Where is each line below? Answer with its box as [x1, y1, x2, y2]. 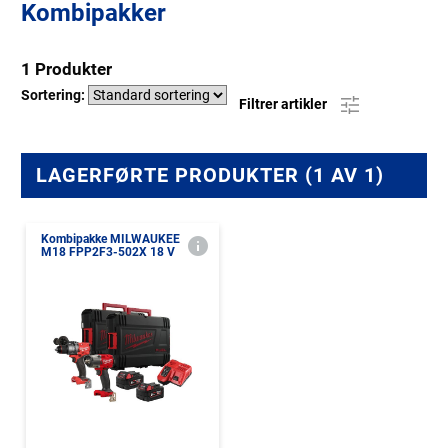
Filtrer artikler [239, 95, 330, 112]
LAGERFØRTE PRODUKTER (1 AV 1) [36, 163, 384, 187]
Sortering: [21, 87, 88, 103]
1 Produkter [21, 59, 112, 79]
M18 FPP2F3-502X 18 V [41, 245, 175, 259]
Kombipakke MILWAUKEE [41, 232, 180, 246]
